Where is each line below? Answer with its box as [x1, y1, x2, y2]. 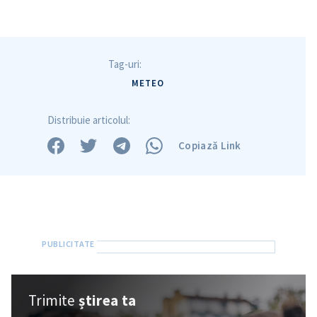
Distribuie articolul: [47, 113, 131, 127]
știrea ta [79, 290, 137, 310]
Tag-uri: [108, 57, 142, 71]
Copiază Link [178, 139, 241, 153]
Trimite [28, 290, 79, 310]
